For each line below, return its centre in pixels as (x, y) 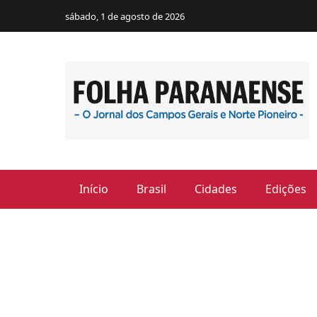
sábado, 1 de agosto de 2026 (125, 16)
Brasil (151, 189)
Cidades (216, 189)
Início (94, 189)
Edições (286, 189)
